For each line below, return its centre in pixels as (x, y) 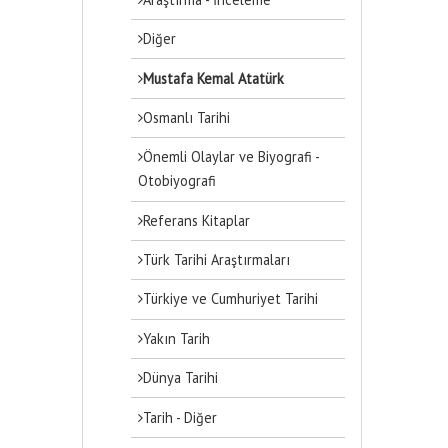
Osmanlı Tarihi (187, 117)
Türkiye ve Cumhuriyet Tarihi (231, 299)
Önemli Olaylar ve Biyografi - (231, 157)
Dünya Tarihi (181, 378)
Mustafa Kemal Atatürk (214, 78)
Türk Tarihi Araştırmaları (217, 260)
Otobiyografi (177, 181)
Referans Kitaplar (197, 220)
